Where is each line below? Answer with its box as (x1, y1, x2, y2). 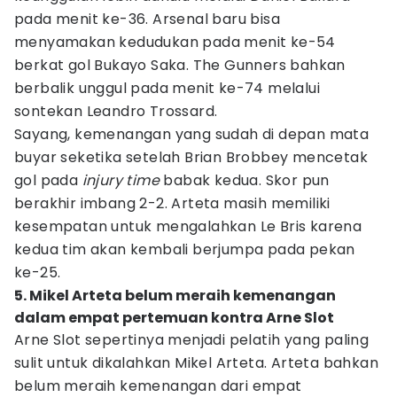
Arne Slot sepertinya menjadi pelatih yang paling (14, 330, 370, 350)
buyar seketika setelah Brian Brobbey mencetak (14, 147, 368, 167)
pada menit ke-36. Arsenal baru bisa (14, 9, 280, 29)
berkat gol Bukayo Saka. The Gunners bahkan (14, 55, 346, 75)
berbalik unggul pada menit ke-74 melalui (14, 78, 320, 98)
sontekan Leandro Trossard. (14, 101, 218, 121)
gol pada (14, 170, 82, 191)
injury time (82, 170, 164, 191)
